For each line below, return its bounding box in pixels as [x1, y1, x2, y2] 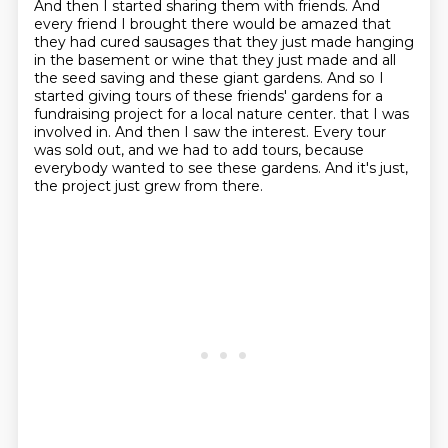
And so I [326, 69, 384, 87]
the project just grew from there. [33, 177, 263, 195]
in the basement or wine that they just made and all [33, 51, 396, 69]
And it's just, [324, 159, 408, 177]
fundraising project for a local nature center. [33, 105, 340, 123]
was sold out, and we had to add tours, [33, 141, 305, 159]
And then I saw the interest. [114, 123, 313, 141]
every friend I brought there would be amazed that [33, 15, 391, 33]
